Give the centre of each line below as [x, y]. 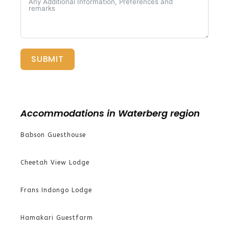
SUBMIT [48, 59]
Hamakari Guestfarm [57, 218]
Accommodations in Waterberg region [110, 113]
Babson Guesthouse [53, 135]
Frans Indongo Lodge [56, 190]
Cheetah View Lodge [55, 163]
